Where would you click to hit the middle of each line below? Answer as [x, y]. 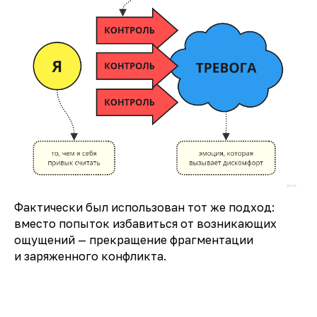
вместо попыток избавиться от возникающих [145, 224]
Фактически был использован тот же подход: [144, 208]
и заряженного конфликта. [90, 257]
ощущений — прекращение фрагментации [134, 240]
